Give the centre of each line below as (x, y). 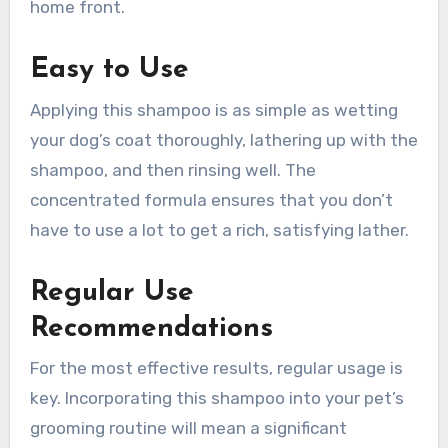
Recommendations (151, 328)
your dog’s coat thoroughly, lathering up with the (223, 139)
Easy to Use (109, 70)
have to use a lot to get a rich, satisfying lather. (219, 229)
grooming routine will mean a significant (188, 428)
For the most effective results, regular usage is (216, 368)
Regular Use (111, 292)
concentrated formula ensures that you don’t (211, 199)
